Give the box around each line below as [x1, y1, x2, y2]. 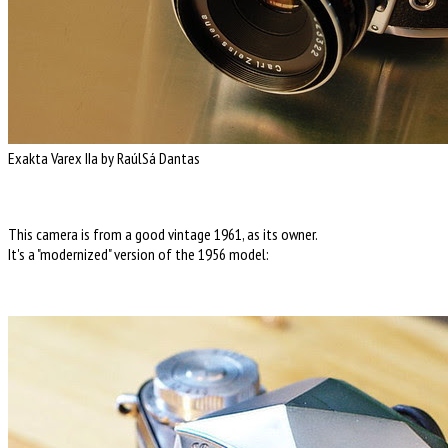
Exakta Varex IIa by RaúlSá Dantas [8, 147, 200, 168]
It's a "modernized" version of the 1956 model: [8, 243, 269, 264]
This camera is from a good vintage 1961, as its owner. [8, 223, 318, 244]
